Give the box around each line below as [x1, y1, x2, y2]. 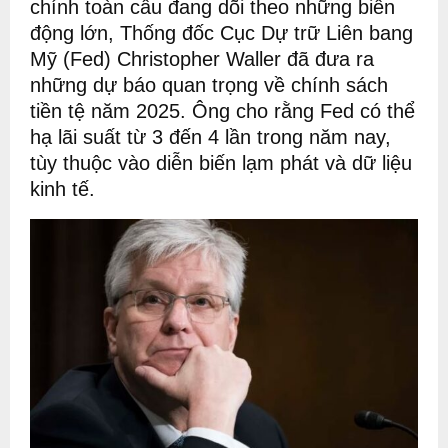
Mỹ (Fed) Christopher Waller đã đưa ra [30, 47, 374, 70]
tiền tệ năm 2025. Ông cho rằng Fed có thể [30, 99, 415, 122]
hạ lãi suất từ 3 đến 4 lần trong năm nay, [30, 125, 391, 148]
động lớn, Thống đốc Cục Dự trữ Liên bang [30, 21, 413, 44]
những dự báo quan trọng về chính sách [30, 73, 388, 96]
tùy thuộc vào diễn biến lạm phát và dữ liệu [30, 151, 412, 174]
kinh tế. [30, 177, 95, 200]
